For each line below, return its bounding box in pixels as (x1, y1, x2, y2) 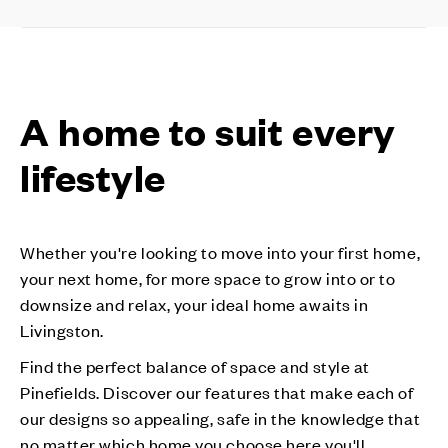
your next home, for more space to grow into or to (20, 266, 396, 289)
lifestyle (20, 151, 166, 200)
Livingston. (20, 318, 108, 341)
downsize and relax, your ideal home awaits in (20, 292, 369, 315)
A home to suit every (20, 105, 396, 154)
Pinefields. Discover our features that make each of (20, 380, 414, 403)
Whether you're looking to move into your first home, (20, 240, 421, 263)
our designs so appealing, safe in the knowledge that (20, 406, 421, 429)
